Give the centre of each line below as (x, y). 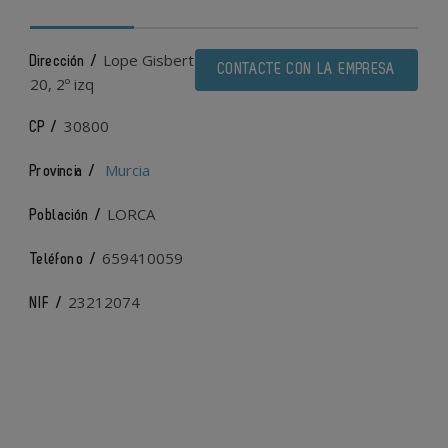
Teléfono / (63, 259)
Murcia (128, 170)
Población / (66, 215)
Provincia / (63, 171)
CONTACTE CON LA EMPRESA (306, 69)
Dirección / (64, 61)
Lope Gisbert (149, 60)
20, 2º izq (62, 84)
